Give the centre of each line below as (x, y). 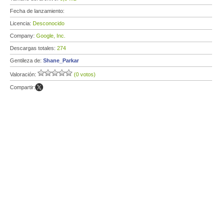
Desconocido (49, 23)
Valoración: (24, 74)
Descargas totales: (33, 48)
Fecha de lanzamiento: (38, 11)
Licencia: (21, 23)
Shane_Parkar (61, 60)
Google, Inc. (51, 36)
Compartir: (23, 87)
